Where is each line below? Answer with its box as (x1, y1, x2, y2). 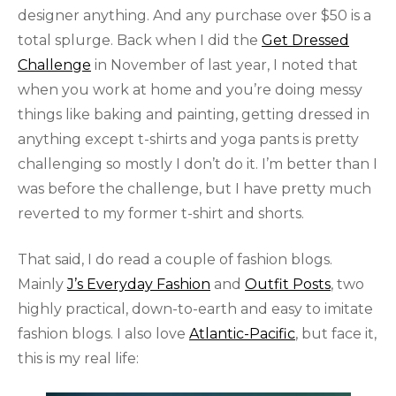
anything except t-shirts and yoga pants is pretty (18, 131, 359, 148)
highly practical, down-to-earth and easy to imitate (18, 301, 373, 318)
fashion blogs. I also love (18, 325, 189, 343)
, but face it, (295, 325, 377, 343)
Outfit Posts (245, 276, 331, 293)
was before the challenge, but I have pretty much (18, 180, 371, 198)
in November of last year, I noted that (91, 57, 358, 74)
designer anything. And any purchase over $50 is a (18, 7, 371, 25)
